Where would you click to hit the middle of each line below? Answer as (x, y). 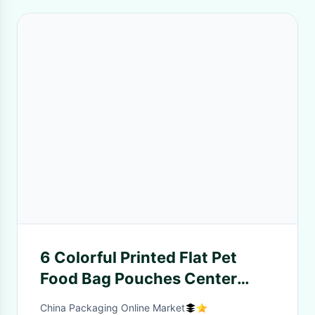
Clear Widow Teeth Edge (133, 300)
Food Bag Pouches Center (139, 278)
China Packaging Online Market (112, 308)
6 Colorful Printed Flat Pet (139, 257)
